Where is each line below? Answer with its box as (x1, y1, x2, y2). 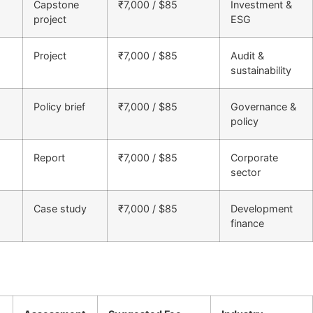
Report (34, 151, 65, 163)
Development (231, 202, 293, 214)
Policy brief (34, 100, 85, 112)
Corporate (231, 151, 278, 163)
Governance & (231, 100, 296, 112)
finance (231, 217, 264, 229)
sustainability (231, 64, 291, 76)
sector (231, 166, 261, 178)
